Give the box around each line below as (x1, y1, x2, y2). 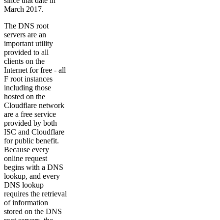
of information (4, 198, 48, 207)
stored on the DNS (4, 207, 62, 216)
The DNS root (4, 22, 49, 30)
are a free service (4, 110, 56, 119)
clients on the (4, 57, 45, 66)
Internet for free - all (4, 66, 66, 75)
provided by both (4, 119, 57, 128)
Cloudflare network (4, 101, 64, 110)
